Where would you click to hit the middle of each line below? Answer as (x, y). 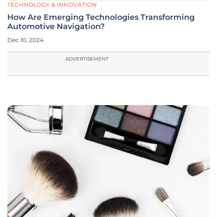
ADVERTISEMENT (87, 59)
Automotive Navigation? (56, 26)
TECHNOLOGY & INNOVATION (52, 5)
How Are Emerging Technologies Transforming (101, 17)
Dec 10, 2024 (25, 40)
